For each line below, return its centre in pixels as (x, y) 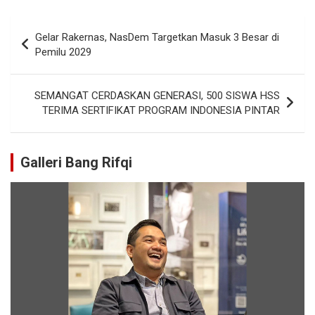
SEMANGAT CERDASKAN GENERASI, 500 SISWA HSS (157, 95)
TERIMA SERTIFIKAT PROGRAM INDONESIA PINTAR (161, 110)
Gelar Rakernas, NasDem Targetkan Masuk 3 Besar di (157, 37)
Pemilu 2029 (63, 52)
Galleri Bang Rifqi (76, 162)
